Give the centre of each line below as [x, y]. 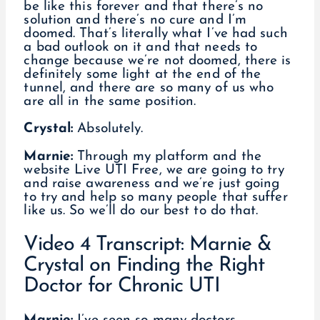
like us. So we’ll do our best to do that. [141, 211]
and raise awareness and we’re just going [152, 184]
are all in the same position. [112, 102]
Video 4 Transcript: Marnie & [148, 245]
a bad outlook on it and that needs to [141, 48]
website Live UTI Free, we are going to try [154, 170]
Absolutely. [110, 129]
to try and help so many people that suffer [156, 197]
